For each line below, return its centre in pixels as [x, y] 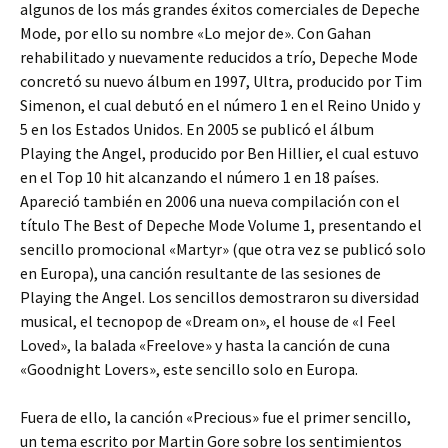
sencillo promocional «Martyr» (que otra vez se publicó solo [223, 249]
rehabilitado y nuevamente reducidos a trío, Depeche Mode [219, 57]
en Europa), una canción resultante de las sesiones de [200, 273]
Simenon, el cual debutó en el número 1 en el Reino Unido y [220, 105]
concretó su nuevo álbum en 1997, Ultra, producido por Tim [221, 81]
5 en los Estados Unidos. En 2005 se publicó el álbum [197, 129]
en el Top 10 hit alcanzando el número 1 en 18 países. [199, 177]
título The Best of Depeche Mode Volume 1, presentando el [221, 225]
